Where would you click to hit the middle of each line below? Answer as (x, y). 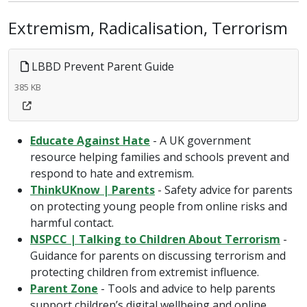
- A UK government (200, 140)
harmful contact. (72, 223)
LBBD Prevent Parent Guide (101, 66)
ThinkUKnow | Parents (93, 190)
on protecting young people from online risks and (159, 206)
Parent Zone (64, 288)
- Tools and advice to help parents (187, 288)
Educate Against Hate (90, 140)
